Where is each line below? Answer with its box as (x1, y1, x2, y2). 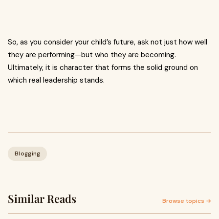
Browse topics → (162, 197, 211, 205)
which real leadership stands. (8, 75, 105, 86)
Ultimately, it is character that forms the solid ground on (8, 63, 198, 73)
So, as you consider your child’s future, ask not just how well (8, 37, 207, 47)
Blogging (15, 150, 41, 158)
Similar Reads (8, 191, 76, 206)
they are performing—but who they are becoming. (8, 50, 176, 60)
